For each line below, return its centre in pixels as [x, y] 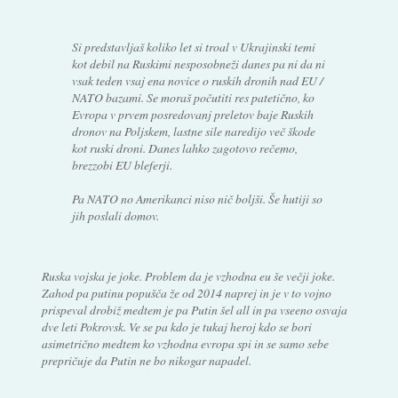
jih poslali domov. [116, 215]
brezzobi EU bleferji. [123, 164]
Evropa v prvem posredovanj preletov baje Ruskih [193, 114]
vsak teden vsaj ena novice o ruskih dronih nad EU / [198, 80]
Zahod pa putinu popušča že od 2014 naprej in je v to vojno [186, 292]
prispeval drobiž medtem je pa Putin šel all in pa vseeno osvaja [194, 309]
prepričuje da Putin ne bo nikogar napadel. [146, 360]
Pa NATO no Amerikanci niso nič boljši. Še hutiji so [198, 198]
